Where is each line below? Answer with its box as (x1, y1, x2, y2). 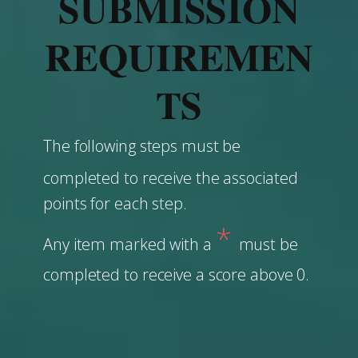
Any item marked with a (43, 233, 216, 255)
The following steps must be (43, 135, 241, 157)
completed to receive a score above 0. (43, 264, 310, 285)
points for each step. (43, 193, 187, 214)
